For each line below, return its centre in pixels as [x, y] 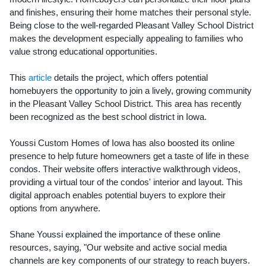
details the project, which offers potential [130, 78]
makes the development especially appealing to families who [126, 39]
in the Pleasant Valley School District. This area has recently [126, 104]
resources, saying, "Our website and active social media [118, 248]
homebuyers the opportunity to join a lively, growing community [131, 91]
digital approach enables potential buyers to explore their [118, 195]
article [40, 78]
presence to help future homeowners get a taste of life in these [129, 156]
